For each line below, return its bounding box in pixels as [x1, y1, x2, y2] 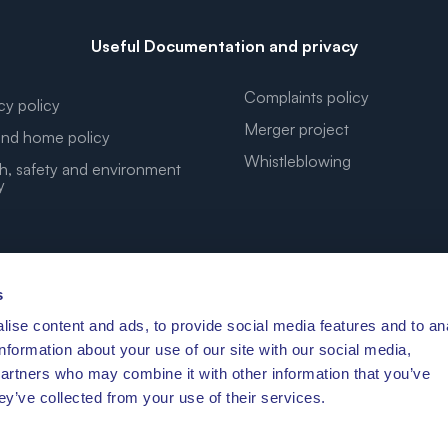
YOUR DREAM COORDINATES [90, 328, 358, 354]
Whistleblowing [244, 151, 351, 172]
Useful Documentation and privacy [90, 36, 358, 57]
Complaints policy [244, 87, 369, 108]
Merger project [244, 119, 349, 140]
